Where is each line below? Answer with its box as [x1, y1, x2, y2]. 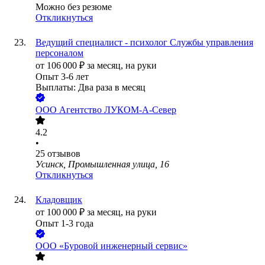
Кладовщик [35, 195, 82, 205]
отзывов [47, 148, 80, 159]
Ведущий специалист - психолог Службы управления [35, 37, 253, 48]
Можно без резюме [35, 2, 112, 12]
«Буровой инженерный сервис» [59, 241, 188, 251]
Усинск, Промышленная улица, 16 [35, 159, 169, 170]
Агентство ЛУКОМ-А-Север [59, 105, 176, 115]
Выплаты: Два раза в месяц [35, 82, 146, 93]
